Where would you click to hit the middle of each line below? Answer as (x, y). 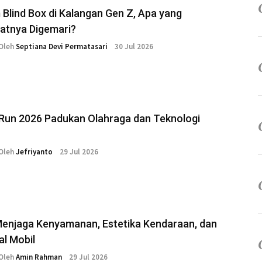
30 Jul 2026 (134, 47)
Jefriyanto (34, 152)
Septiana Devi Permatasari (62, 47)
